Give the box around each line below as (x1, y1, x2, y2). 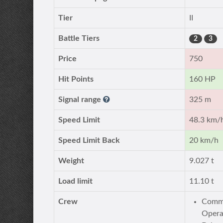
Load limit (58, 177, 93, 185)
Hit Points (58, 75, 94, 83)
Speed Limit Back (58, 136, 120, 144)
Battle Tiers (58, 34, 100, 42)
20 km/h (189, 136, 219, 144)
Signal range (58, 96, 104, 104)
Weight (58, 157, 85, 165)
